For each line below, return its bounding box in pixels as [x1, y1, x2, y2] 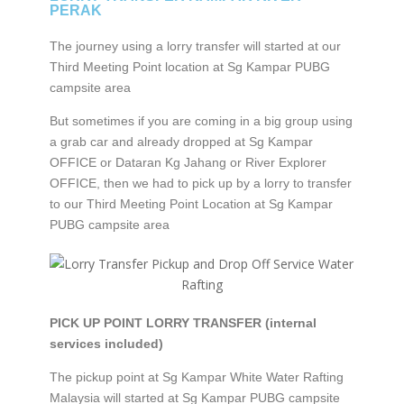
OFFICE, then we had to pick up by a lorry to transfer [49, 176, 352, 191]
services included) [49, 336, 163, 352]
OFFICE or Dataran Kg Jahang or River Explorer [49, 155, 326, 170]
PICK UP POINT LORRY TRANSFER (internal [49, 316, 317, 331]
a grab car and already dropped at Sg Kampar [49, 134, 313, 150]
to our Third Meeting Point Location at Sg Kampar [49, 197, 333, 212]
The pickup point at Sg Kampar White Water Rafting [49, 370, 344, 385]
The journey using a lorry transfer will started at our [49, 39, 341, 54]
